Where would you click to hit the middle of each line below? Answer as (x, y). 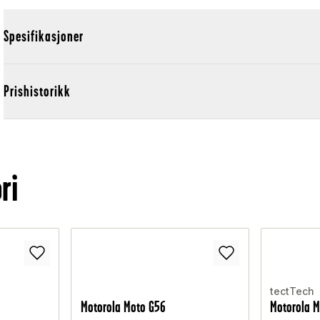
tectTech (292, 291)
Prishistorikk (37, 91)
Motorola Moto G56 (123, 307)
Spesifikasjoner (44, 36)
